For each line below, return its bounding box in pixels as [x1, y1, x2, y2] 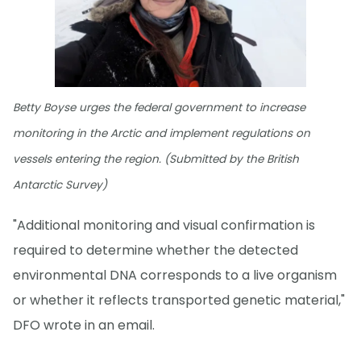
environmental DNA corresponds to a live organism [13, 266, 337, 284]
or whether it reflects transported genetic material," [13, 291, 345, 309]
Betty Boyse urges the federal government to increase [13, 99, 305, 115]
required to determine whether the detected [13, 241, 298, 259]
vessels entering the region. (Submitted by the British [13, 151, 299, 167]
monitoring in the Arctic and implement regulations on [13, 125, 310, 141]
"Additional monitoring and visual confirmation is [13, 216, 315, 234]
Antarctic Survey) [13, 176, 107, 193]
